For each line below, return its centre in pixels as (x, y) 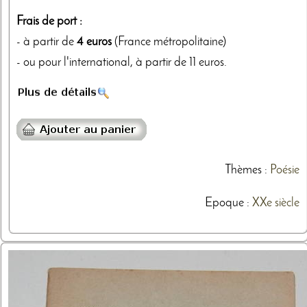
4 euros (94, 42)
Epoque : (228, 203)
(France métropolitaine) (169, 42)
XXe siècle (275, 203)
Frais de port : (49, 21)
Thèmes (243, 170)
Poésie (284, 170)
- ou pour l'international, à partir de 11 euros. (122, 62)
